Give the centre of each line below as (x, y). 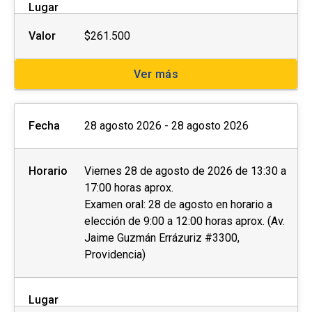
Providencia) (115, 255)
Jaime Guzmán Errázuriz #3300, (162, 238)
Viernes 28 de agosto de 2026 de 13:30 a (185, 171)
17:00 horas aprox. (129, 188)
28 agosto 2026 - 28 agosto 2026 (166, 126)
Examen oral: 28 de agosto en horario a (178, 205)
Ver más (156, 75)
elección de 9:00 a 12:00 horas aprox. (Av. (185, 221)
